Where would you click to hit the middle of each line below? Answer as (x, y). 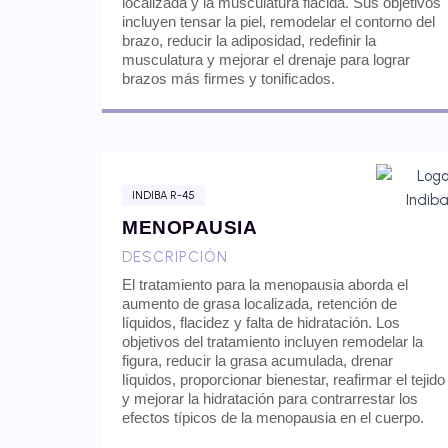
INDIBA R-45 (163, 195)
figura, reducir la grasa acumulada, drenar (257, 360)
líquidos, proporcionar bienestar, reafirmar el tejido (283, 379)
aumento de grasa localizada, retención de (259, 303)
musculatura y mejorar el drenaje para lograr (266, 59)
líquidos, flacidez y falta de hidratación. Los (261, 322)
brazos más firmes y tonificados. (228, 78)
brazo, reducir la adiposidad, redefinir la (249, 40)
